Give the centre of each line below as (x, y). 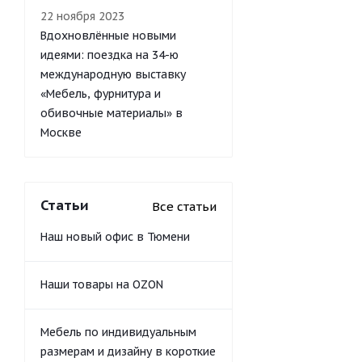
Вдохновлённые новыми (108, 36)
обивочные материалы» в (112, 113)
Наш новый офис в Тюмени (115, 237)
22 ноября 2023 (82, 16)
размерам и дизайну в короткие (128, 351)
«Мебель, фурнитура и (101, 94)
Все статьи (184, 206)
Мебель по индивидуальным (118, 332)
